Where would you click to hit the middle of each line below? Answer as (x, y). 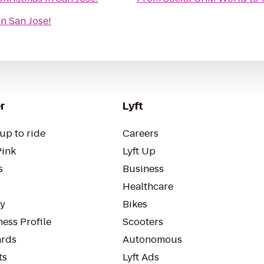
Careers (141, 133)
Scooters (143, 222)
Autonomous (152, 240)
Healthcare (148, 187)
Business (143, 169)
